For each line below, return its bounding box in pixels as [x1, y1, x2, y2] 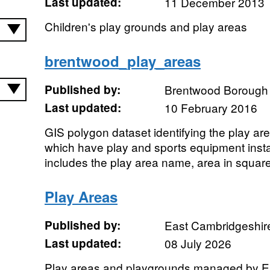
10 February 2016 [164, 99, 257, 116]
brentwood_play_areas [44, 51, 201, 71]
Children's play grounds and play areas [44, 18, 247, 34]
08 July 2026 [164, 235, 231, 251]
